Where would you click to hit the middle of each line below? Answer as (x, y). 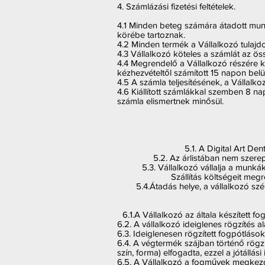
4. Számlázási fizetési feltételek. (176, 6)
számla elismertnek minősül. (170, 101)
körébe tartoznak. (151, 35)
